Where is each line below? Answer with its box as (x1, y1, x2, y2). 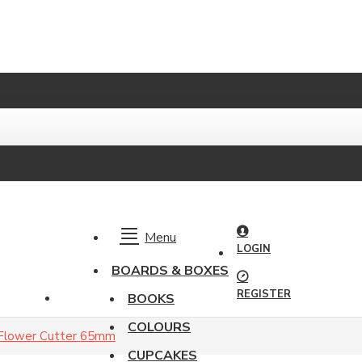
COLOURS (128, 318, 191, 336)
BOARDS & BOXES (112, 262, 229, 280)
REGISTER (237, 287, 291, 301)
